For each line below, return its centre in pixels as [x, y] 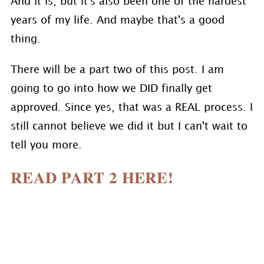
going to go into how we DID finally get [111, 89]
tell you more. [46, 145]
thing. [25, 39]
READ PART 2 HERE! [92, 177]
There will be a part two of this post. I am [117, 70]
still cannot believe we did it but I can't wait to [129, 126]
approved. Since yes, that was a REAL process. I [131, 108]
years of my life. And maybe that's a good [117, 20]
